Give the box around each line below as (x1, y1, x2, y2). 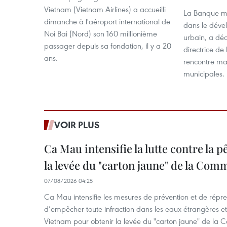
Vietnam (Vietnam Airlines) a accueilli (44, 4, 166, 14)
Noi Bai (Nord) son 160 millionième (44, 28, 157, 39)
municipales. (183, 68, 224, 79)
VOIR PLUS (54, 119, 100, 131)
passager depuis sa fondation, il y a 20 (44, 41, 171, 51)
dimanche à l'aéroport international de (44, 16, 170, 26)
